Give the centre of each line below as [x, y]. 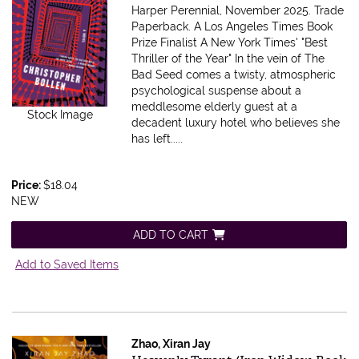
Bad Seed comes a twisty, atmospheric [234, 75]
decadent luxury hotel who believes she [236, 123]
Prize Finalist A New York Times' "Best [230, 43]
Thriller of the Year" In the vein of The [228, 59]
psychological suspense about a [217, 91]
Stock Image [60, 115]
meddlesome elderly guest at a [215, 107]
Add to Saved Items [67, 265]
